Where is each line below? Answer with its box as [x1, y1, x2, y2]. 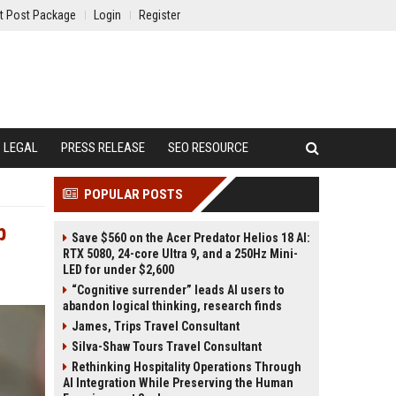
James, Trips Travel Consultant [72, 319, 240, 333]
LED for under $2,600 [63, 263, 174, 277]
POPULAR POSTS [84, 187, 183, 202]
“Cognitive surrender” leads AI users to [72, 283, 285, 297]
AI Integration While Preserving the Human [63, 376, 293, 390]
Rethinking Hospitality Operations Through [72, 360, 301, 374]
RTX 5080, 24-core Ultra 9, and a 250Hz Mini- [63, 247, 298, 261]
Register [139, 8, 180, 22]
